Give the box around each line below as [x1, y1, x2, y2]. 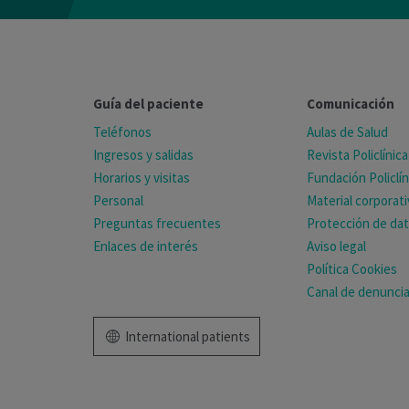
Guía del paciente [93, 95, 204, 113]
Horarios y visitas [93, 169, 190, 187]
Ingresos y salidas [93, 146, 194, 164]
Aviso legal [307, 237, 366, 256]
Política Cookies [307, 260, 397, 278]
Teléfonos [93, 123, 152, 142]
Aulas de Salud [307, 123, 388, 142]
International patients [125, 328, 250, 346]
